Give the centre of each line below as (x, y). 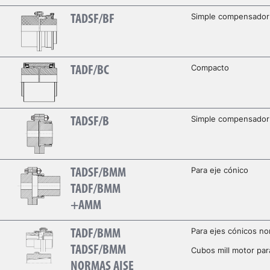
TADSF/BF (92, 20)
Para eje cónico (219, 170)
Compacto (210, 68)
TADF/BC (89, 71)
